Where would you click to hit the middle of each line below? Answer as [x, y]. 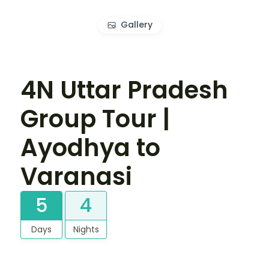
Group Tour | [95, 119]
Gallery [136, 25]
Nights [86, 229]
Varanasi [76, 176]
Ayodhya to [90, 147]
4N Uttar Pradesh [124, 90]
